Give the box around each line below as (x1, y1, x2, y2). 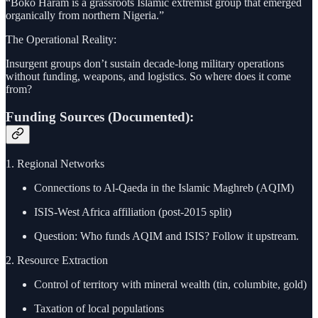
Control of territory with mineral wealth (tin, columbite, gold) (34, 278, 307, 290)
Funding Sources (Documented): (6, 109, 194, 125)
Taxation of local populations (34, 302, 164, 314)
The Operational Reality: (6, 33, 116, 46)
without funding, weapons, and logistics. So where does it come (6, 70, 291, 83)
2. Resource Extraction (6, 253, 108, 266)
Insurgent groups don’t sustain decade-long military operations (6, 57, 284, 70)
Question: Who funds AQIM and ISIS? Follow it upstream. (34, 229, 299, 242)
